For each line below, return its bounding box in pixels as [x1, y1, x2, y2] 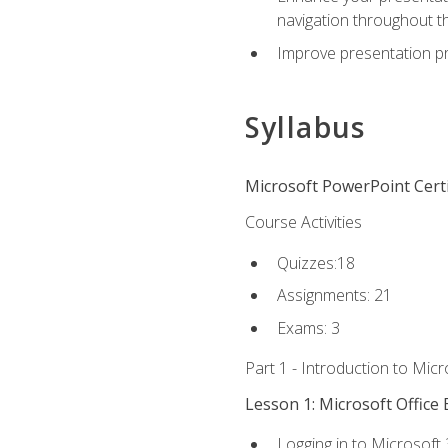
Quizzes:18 [276, 251, 355, 274]
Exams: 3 [276, 316, 340, 339]
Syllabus [244, 108, 366, 147]
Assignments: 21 [276, 284, 392, 307]
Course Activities [244, 211, 362, 234]
